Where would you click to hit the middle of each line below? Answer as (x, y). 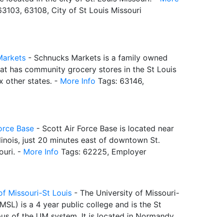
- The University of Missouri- (125, 193)
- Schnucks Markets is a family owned (97, 57)
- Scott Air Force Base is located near (104, 128)
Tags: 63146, (120, 81)
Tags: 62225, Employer (102, 151)
